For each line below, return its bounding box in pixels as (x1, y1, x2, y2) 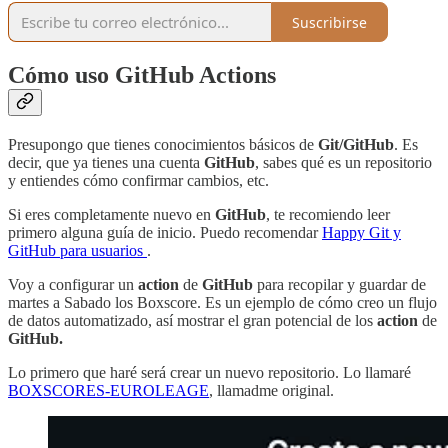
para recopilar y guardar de (253, 275, 426, 293)
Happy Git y (322, 223, 401, 241)
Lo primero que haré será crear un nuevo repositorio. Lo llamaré (8, 363, 411, 381)
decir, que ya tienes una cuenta (8, 153, 204, 171)
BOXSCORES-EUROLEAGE (8, 381, 209, 399)
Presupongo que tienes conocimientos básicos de (8, 135, 318, 153)
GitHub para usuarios (8, 241, 147, 259)
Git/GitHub (318, 135, 394, 153)
